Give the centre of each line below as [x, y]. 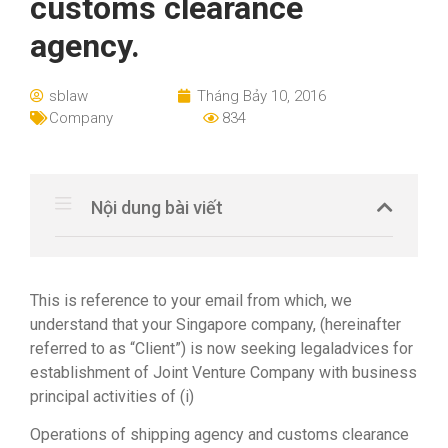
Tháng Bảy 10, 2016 [261, 95]
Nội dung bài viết [157, 207]
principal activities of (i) [112, 396]
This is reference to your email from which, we [191, 300]
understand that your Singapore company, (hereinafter [215, 324]
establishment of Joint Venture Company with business [223, 372]
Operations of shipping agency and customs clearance [219, 435]
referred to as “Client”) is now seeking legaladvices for [221, 348]
